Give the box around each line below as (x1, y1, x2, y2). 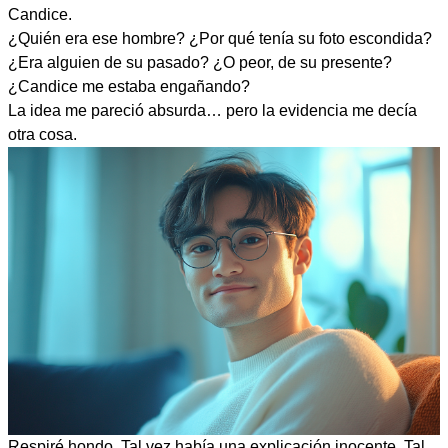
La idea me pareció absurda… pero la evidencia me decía (8, 101, 417, 119)
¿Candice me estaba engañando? (8, 77, 250, 95)
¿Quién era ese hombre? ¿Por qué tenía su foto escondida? (8, 29, 432, 47)
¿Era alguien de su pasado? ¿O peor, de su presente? (8, 53, 392, 71)
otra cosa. (8, 125, 77, 143)
